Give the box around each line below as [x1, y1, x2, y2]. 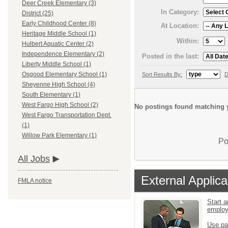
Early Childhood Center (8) [22, 20, 96, 27]
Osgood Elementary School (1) [22, 71, 107, 78]
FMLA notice [18, 177, 52, 185]
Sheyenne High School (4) [22, 81, 95, 89]
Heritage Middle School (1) [22, 30, 96, 38]
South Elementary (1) [22, 91, 80, 99]
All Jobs [18, 154, 50, 164]
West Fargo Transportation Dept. [22, 111, 111, 119]
